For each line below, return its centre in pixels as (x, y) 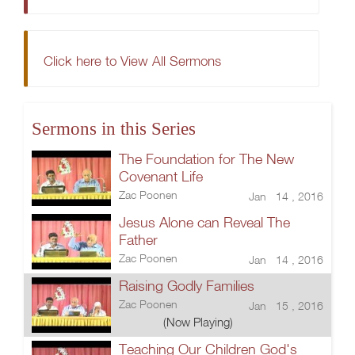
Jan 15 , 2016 (286, 305)
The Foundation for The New (206, 159)
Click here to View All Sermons (132, 61)
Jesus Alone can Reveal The (204, 222)
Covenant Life (161, 176)
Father (138, 240)
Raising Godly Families (187, 286)
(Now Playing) (198, 322)
